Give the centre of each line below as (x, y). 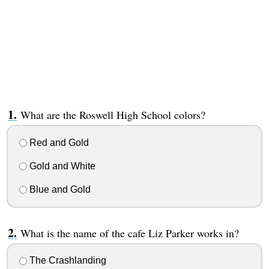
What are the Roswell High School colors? (113, 115)
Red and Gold (58, 143)
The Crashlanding (66, 261)
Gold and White (61, 166)
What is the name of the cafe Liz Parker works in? (129, 233)
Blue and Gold (59, 189)
